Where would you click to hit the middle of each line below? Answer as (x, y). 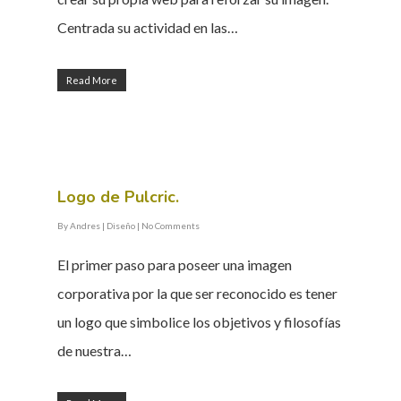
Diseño (121, 226)
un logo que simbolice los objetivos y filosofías (199, 322)
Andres (85, 226)
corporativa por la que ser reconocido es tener (197, 294)
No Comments (171, 226)
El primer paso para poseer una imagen (175, 265)
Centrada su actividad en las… (148, 28)
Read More (92, 81)
